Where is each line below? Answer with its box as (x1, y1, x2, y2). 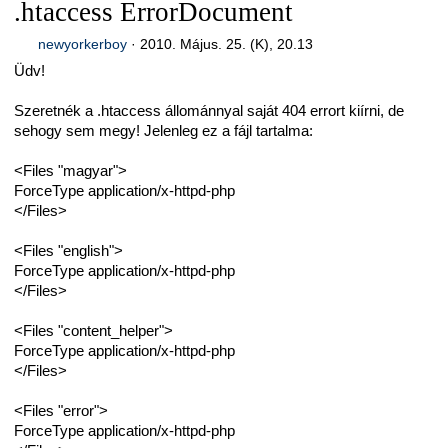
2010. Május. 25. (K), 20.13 (139, 35, 313, 52)
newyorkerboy (37, 35, 127, 52)
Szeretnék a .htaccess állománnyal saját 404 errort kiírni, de (14, 102, 404, 120)
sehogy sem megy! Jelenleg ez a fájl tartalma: (14, 122, 313, 140)
